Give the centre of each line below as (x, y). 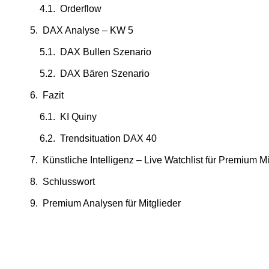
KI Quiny (78, 117)
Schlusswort (69, 182)
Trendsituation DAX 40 (108, 138)
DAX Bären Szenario (105, 74)
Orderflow (81, 9)
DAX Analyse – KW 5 (88, 30)
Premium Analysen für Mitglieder (112, 203)
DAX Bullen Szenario (106, 52)
